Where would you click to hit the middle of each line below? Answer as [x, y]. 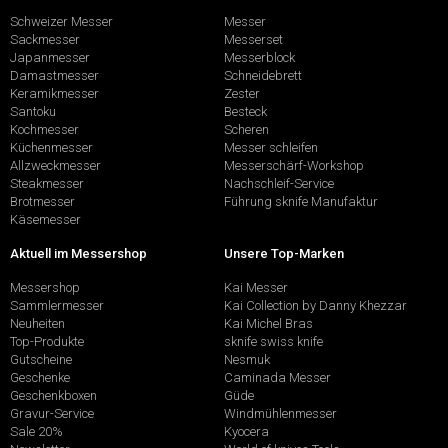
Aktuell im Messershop [78, 253]
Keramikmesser [54, 94]
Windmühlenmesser [280, 414]
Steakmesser [47, 184]
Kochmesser [44, 130]
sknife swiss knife [273, 342]
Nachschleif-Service [279, 184]
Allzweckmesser [55, 166]
